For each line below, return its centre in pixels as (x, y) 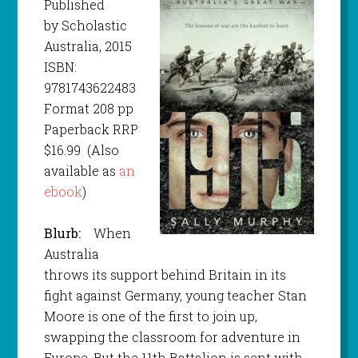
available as (81, 171)
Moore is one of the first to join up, (150, 316)
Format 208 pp (88, 109)
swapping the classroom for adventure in (172, 337)
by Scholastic (85, 26)
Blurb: (64, 233)
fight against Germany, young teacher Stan (175, 296)
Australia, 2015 (88, 46)
